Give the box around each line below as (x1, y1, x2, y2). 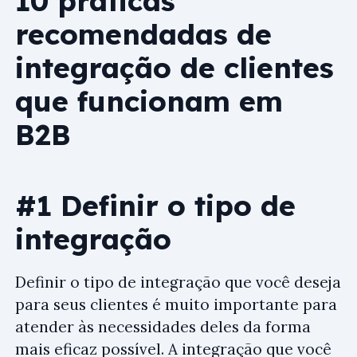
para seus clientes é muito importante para (15, 295, 337, 314)
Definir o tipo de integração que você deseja (15, 273, 341, 292)
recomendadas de (15, 15, 272, 52)
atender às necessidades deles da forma (15, 317, 311, 336)
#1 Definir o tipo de (15, 187, 296, 223)
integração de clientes (15, 49, 334, 85)
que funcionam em (15, 82, 283, 119)
